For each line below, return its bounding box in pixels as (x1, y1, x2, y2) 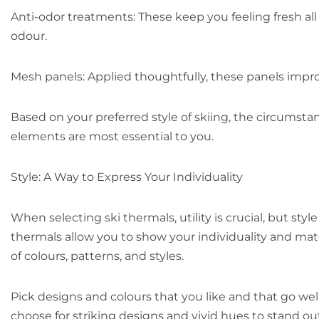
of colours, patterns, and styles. (11, 249, 184, 263)
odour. (11, 29, 47, 43)
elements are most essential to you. (11, 130, 214, 143)
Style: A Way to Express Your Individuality (11, 170, 243, 184)
